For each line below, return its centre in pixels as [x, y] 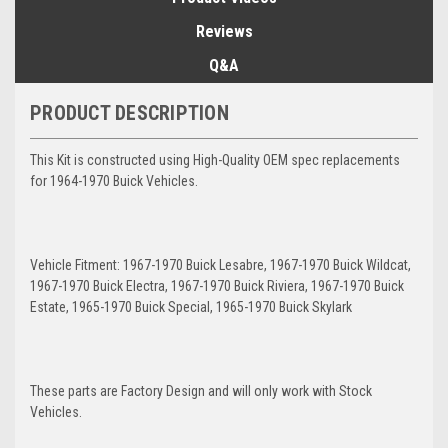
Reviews [224, 31]
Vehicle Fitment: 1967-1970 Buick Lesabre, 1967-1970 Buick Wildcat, [220, 264]
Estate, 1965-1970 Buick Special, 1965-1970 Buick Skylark [191, 306]
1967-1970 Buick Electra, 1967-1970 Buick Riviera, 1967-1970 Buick [217, 285]
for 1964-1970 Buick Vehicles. [114, 180]
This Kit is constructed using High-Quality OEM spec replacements [215, 159]
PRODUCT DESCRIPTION [129, 112]
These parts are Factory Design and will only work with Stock [201, 390]
